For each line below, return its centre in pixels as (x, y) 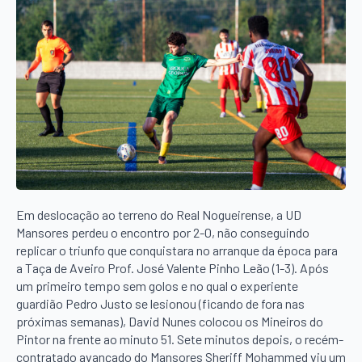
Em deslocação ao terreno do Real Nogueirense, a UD (159, 215)
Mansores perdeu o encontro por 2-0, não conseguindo (163, 233)
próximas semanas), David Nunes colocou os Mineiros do (170, 322)
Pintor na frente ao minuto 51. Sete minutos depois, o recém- (180, 339)
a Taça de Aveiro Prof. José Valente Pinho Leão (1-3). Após (173, 268)
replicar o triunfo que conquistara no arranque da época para (177, 250)
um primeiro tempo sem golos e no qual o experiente (157, 286)
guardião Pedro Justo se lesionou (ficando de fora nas (160, 304)
